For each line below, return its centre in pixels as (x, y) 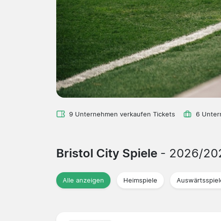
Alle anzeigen (83, 180)
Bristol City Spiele (108, 153)
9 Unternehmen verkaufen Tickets (122, 114)
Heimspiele (140, 180)
